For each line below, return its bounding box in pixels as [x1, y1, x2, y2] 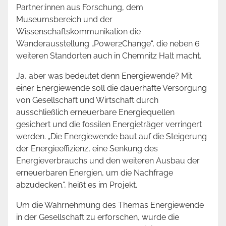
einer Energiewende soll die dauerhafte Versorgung [16, 83, 207, 93]
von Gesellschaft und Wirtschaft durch [16, 95, 158, 105]
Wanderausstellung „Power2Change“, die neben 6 [16, 39, 200, 49]
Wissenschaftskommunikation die [16, 27, 141, 37]
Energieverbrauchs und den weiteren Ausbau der [16, 156, 200, 166]
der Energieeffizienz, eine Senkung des [16, 144, 158, 154]
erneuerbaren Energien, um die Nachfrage [16, 168, 173, 178]
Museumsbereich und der [16, 15, 112, 25]
